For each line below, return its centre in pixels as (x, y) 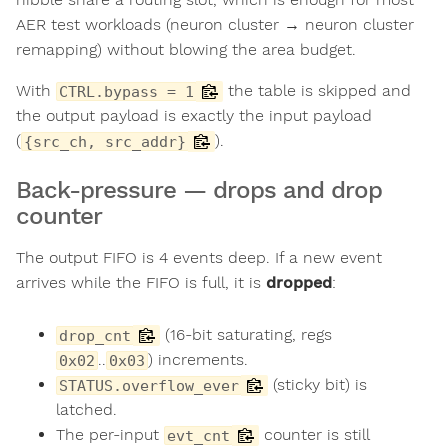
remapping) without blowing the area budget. (186, 50)
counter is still (314, 435)
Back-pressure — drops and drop (199, 190)
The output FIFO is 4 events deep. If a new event (199, 258)
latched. (86, 410)
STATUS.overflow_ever (149, 386)
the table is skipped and (317, 91)
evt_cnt (198, 436)
